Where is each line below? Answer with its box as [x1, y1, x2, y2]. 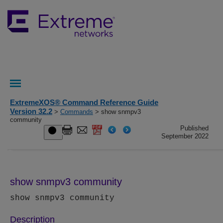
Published [180, 124, 209, 132]
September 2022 [161, 132, 209, 140]
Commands [60, 108, 93, 115]
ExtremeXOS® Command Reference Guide [10, 98, 158, 107]
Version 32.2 [10, 107, 52, 115]
